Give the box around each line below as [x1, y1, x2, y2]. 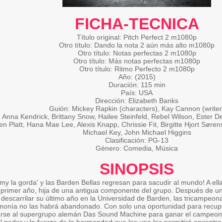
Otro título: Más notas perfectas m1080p [73, 57, 200, 65]
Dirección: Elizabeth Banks [95, 97, 178, 105]
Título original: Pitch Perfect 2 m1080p [77, 33, 197, 41]
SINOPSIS [100, 160, 174, 178]
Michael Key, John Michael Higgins [82, 128, 191, 136]
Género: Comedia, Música [96, 144, 178, 152]
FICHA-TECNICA [74, 15, 199, 33]
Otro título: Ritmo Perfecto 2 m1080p [79, 65, 195, 73]
